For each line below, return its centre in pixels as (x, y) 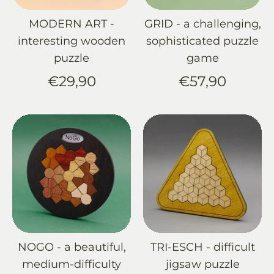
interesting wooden (72, 41)
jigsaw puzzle (202, 264)
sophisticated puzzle (202, 41)
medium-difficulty (72, 264)
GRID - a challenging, (202, 24)
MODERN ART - (72, 24)
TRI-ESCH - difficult (202, 247)
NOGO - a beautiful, (72, 247)
